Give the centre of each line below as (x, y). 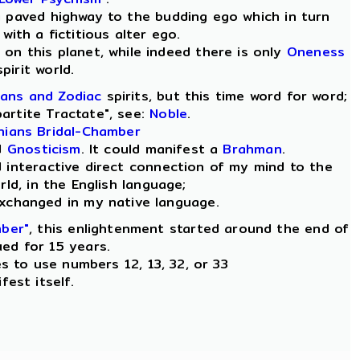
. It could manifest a (152, 149)
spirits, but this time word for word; (225, 96)
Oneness (316, 52)
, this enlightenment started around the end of (189, 229)
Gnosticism (44, 149)
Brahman (252, 149)
